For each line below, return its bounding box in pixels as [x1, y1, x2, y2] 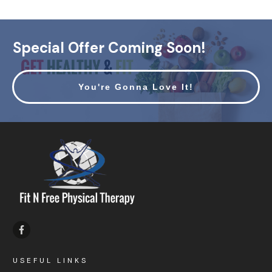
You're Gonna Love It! [78, 81, 194, 92]
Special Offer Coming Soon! [13, 38, 206, 57]
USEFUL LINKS [13, 256, 88, 265]
